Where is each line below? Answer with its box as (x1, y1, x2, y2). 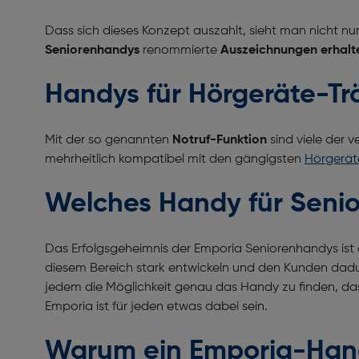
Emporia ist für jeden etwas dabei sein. (45, 301, 271, 313)
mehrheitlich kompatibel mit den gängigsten (45, 153, 305, 166)
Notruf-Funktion (172, 134, 267, 147)
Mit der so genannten (45, 134, 172, 147)
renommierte (139, 44, 220, 57)
